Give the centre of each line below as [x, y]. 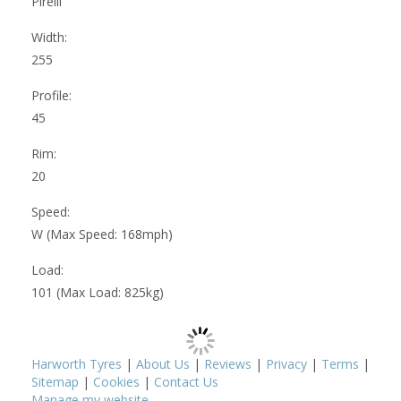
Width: [49, 37]
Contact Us [186, 381]
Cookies [116, 381]
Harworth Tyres [77, 363]
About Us [163, 363]
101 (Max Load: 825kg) [98, 292]
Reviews [228, 363]
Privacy [286, 363]
